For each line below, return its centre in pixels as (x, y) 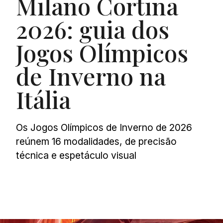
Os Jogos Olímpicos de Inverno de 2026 (104, 127)
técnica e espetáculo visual (76, 155)
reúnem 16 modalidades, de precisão (97, 141)
